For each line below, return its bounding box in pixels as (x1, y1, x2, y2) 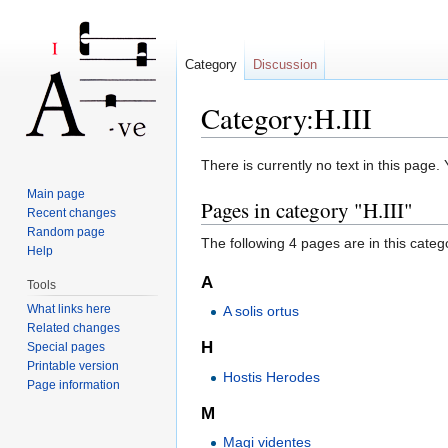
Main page (27, 186, 86, 201)
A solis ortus (223, 303, 300, 320)
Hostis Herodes (223, 368, 321, 385)
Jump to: (201, 137, 260, 154)
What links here (27, 301, 112, 316)
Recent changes (27, 205, 117, 220)
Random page (27, 224, 106, 239)
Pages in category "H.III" (201, 196, 413, 225)
